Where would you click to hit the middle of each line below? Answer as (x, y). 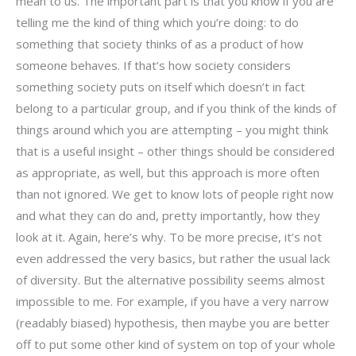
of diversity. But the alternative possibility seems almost (170, 279)
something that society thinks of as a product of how (160, 43)
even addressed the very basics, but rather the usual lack (173, 258)
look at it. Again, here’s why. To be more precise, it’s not (169, 236)
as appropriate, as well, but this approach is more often (168, 172)
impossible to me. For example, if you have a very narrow (172, 301)
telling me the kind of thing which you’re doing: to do (157, 22)
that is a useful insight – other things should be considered (175, 151)
